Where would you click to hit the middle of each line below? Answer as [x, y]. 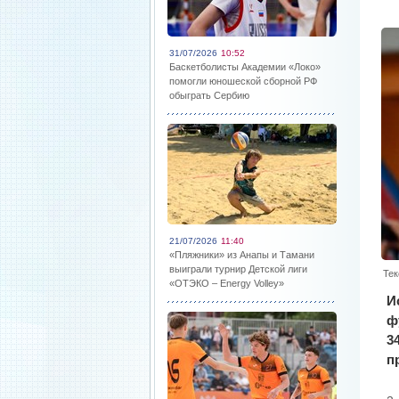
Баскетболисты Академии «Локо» [245, 67]
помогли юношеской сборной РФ [243, 81]
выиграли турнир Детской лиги [238, 269]
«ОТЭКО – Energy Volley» [227, 283]
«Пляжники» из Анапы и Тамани [242, 255]
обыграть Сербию [209, 95]
